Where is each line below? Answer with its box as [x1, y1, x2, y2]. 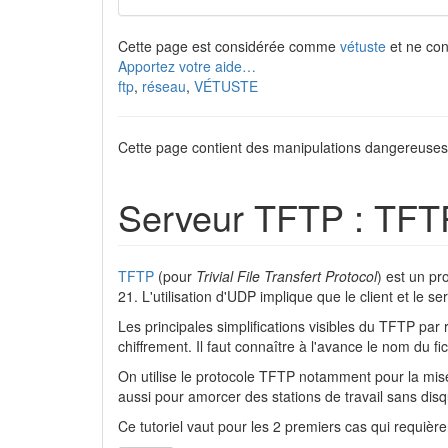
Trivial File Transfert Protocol [196, 266, 377, 286]
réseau [142, 76, 186, 96]
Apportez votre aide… [118, 56, 256, 76]
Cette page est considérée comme [118, 36, 340, 56]
